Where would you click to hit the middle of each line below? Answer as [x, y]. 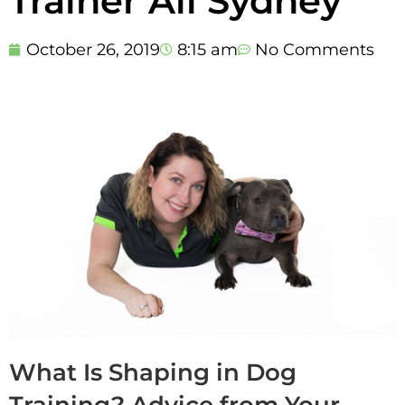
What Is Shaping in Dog [153, 373]
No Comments [315, 49]
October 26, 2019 [93, 49]
